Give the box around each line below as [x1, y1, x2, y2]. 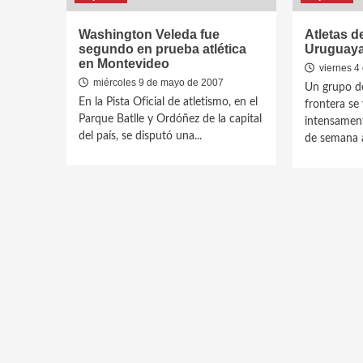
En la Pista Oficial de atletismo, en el [79, 96, 258, 108]
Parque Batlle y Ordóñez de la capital [79, 113, 262, 125]
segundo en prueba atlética [79, 42, 246, 56]
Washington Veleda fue [79, 28, 220, 41]
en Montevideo [79, 57, 169, 70]
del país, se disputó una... [79, 130, 202, 142]
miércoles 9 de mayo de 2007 [91, 77, 224, 88]
